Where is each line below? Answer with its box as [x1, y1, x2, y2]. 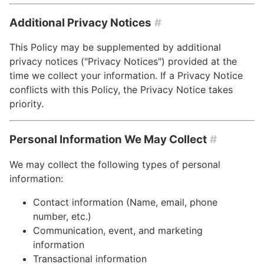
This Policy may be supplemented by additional [9, 41, 221, 54]
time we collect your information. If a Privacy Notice [9, 70, 243, 82]
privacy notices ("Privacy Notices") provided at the [9, 55, 237, 68]
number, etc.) [33, 210, 91, 222]
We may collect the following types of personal [9, 158, 220, 170]
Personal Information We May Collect [9, 133, 207, 147]
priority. [9, 98, 44, 110]
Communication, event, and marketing [33, 224, 203, 236]
